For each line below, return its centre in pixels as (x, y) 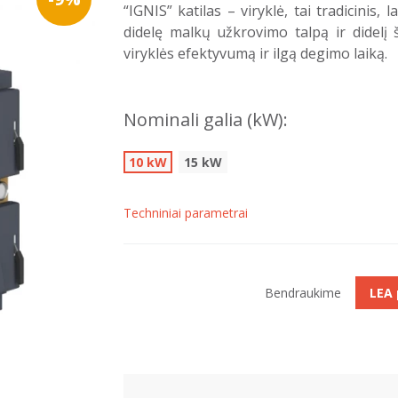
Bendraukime (303, 293)
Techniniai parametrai (186, 213)
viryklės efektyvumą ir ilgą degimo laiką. (255, 53)
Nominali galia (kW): (206, 119)
